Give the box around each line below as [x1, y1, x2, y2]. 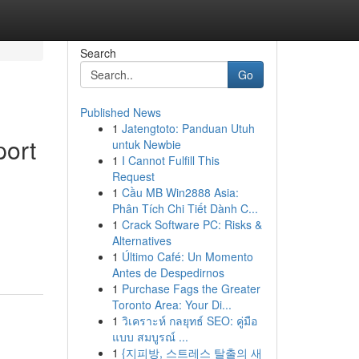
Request [111, 168, 155, 184]
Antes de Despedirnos [111, 264, 224, 280]
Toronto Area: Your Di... [111, 296, 232, 313]
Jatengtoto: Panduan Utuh [121, 120, 255, 136]
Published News [79, 104, 161, 120]
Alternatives [111, 232, 171, 248]
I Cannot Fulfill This [121, 152, 220, 168]
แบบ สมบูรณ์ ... [111, 329, 188, 345]
